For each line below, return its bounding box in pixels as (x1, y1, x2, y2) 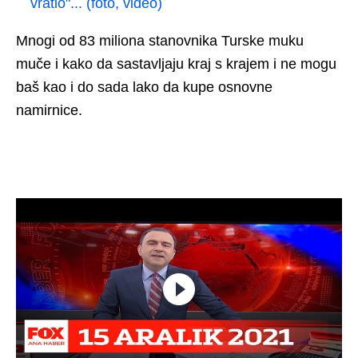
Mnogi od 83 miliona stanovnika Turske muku (16, 32, 304, 49)
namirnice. (16, 101, 82, 118)
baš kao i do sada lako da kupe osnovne (16, 78, 272, 95)
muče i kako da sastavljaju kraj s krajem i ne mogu (16, 55, 336, 72)
